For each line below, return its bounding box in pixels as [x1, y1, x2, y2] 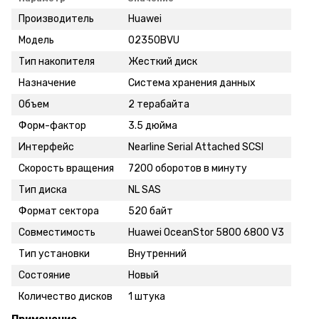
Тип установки [19, 247, 90, 260]
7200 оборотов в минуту [128, 162, 247, 174]
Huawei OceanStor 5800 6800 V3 [128, 226, 284, 239]
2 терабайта [128, 98, 189, 110]
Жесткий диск [128, 55, 197, 68]
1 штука [128, 290, 165, 303]
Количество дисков [19, 290, 113, 303]
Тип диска [19, 183, 67, 196]
